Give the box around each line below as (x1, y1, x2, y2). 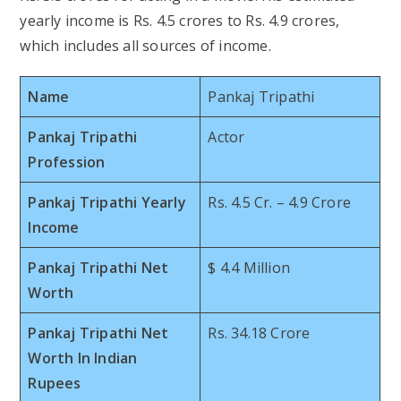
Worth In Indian (28, 347, 138, 368)
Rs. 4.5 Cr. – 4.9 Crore (208, 192, 352, 212)
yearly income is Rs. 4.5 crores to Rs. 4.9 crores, (20, 10, 340, 30)
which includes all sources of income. (20, 35, 271, 55)
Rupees (28, 372, 81, 393)
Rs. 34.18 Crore (208, 322, 311, 343)
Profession (28, 151, 106, 172)
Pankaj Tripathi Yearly (28, 192, 186, 212)
